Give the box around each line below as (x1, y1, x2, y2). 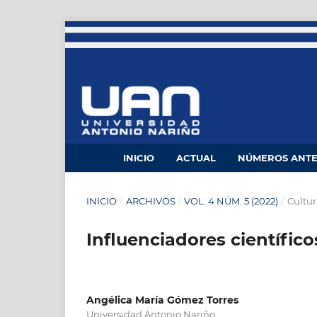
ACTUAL (176, 152, 216, 164)
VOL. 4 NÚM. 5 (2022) (184, 195, 279, 207)
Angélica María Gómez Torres (86, 294, 238, 307)
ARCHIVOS (125, 195, 175, 207)
